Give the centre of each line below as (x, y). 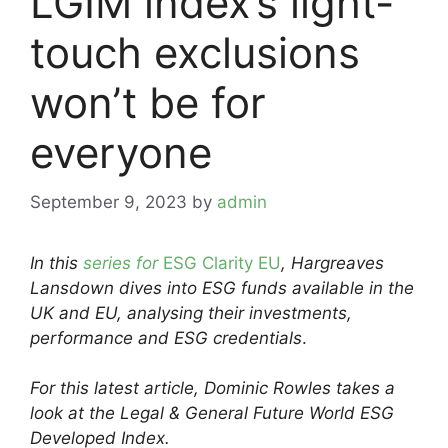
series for (123, 262)
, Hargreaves (332, 262)
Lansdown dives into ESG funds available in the (222, 287)
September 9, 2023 (108, 201)
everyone (121, 152)
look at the (75, 413)
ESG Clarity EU (222, 262)
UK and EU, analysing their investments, (191, 312)
